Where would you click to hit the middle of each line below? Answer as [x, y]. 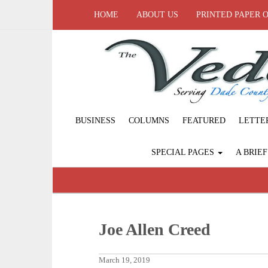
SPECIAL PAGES [184, 153]
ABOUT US [157, 15]
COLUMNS [149, 121]
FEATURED [204, 121]
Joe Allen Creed [155, 230]
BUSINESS [95, 121]
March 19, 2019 [125, 261]
